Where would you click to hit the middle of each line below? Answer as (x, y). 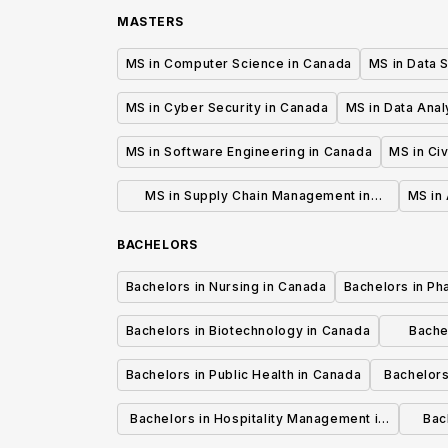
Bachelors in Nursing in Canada (226, 287)
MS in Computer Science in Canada (238, 64)
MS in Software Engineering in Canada (249, 152)
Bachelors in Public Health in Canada (243, 375)
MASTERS (150, 22)
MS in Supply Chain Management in (258, 196)
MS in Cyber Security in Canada (227, 108)
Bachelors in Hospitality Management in (258, 419)
